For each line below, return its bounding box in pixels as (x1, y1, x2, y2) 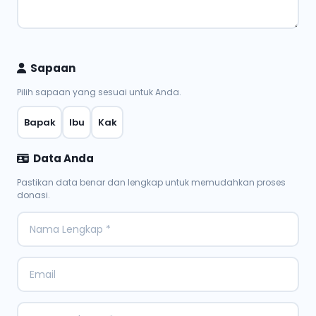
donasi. (17, 189, 50, 201)
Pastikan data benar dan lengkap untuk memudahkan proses (17, 176, 286, 188)
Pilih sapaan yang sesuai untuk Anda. (17, 86, 181, 98)
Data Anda (33, 151, 94, 166)
